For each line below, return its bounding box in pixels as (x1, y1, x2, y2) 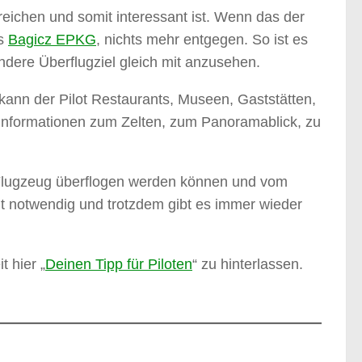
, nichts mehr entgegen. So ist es (96, 32, 308, 48)
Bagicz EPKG (8, 32, 96, 48)
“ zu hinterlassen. (192, 256, 303, 273)
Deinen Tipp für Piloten (45, 256, 192, 273)
